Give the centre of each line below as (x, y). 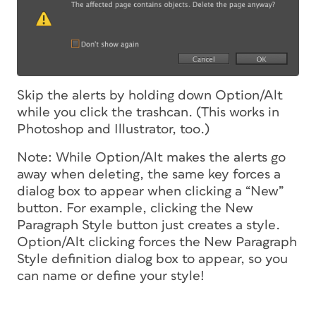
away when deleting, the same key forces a (149, 174)
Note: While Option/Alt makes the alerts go (151, 157)
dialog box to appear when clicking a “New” (150, 191)
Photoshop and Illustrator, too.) (113, 129)
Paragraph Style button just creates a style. (148, 225)
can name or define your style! (111, 276)
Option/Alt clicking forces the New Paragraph (157, 242)
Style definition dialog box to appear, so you (152, 259)
